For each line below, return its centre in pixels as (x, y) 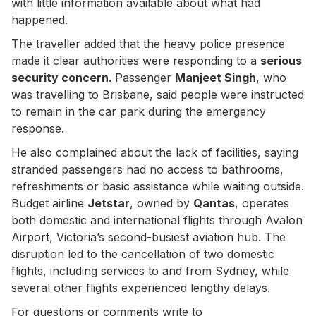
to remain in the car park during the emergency (139, 111)
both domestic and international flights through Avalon (157, 220)
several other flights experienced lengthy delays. (141, 287)
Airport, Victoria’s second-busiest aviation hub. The (148, 237)
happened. (39, 19)
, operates (262, 203)
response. (38, 128)
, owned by (162, 203)
